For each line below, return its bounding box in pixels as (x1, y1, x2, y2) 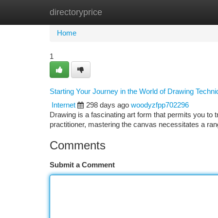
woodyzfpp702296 (131, 101, 189, 109)
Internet (52, 101, 75, 109)
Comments (50, 139, 106, 152)
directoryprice (50, 7, 102, 17)
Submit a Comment (50, 161, 115, 169)
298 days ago (86, 101, 129, 109)
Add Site (168, 8, 195, 16)
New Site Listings (98, 8, 153, 16)
